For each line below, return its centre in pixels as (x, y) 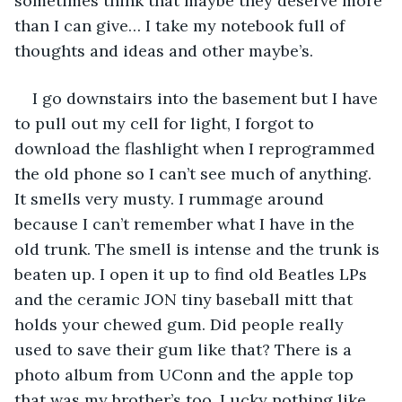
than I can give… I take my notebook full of (182, 25)
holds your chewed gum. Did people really (181, 324)
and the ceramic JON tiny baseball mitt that (186, 299)
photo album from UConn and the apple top (186, 374)
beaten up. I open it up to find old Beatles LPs (193, 274)
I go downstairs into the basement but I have (207, 98)
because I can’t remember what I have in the (187, 223)
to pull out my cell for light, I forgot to (166, 123)
